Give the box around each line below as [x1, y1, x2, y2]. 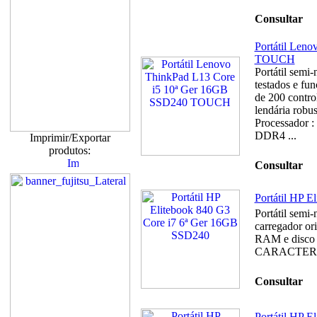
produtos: [49, 144, 91, 156]
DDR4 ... [254, 129, 296, 142]
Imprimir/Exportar [29, 132, 110, 144]
